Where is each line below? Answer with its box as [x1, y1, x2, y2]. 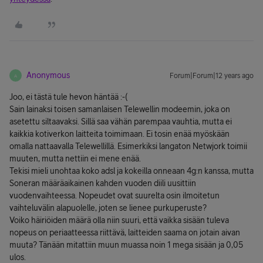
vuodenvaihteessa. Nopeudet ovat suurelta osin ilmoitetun [9, 191, 220, 200]
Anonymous [26, 70, 70, 80]
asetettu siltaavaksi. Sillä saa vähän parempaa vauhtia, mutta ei [9, 117, 232, 126]
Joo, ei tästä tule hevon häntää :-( [9, 92, 127, 102]
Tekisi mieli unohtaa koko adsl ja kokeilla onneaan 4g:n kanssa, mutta [9, 166, 254, 176]
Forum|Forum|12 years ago [170, 72, 254, 80]
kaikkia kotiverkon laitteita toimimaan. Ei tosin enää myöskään [9, 129, 230, 139]
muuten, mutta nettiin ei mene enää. [9, 154, 141, 163]
